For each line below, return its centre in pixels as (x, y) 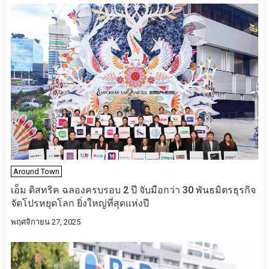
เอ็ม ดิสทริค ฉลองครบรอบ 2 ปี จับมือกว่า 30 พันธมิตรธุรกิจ (133, 190)
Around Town (36, 171)
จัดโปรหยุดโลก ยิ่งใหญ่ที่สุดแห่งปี (80, 203)
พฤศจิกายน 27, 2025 (45, 222)
